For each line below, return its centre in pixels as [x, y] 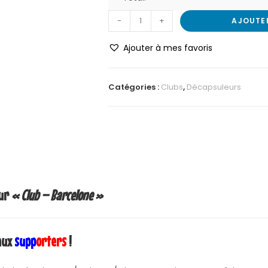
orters [51, 241]
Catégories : [134, 87]
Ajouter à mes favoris [167, 48]
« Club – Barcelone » [57, 195]
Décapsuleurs [214, 87]
